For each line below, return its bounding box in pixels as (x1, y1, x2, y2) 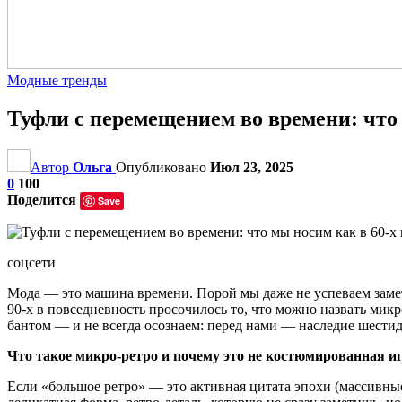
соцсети (7, 254, 56, 270)
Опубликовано (116, 159, 210, 175)
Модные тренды (7, 73, 107, 88)
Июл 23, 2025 (210, 159, 293, 175)
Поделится (7, 191, 76, 207)
